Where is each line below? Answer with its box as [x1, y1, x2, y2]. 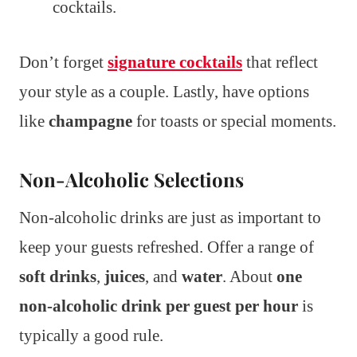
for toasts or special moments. [132, 112, 336, 131]
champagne [49, 112, 132, 131]
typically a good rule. [19, 326, 163, 346]
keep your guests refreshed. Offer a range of [19, 237, 314, 257]
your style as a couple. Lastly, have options [19, 82, 309, 102]
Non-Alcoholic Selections [19, 167, 244, 193]
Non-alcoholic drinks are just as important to [19, 208, 321, 228]
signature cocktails [108, 53, 242, 73]
